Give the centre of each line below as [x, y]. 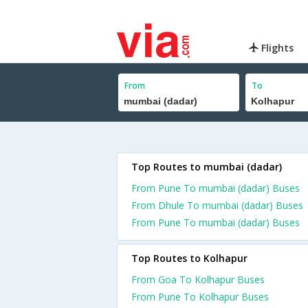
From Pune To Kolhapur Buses [200, 297]
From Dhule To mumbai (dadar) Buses [217, 205]
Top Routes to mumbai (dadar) [207, 167]
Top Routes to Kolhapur [189, 258]
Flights [276, 48]
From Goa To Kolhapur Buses [198, 279]
